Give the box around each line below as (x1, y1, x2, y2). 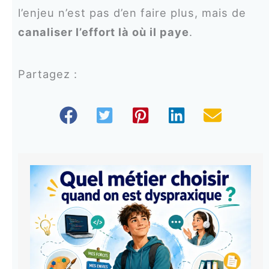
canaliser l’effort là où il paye (17, 25, 189, 38)
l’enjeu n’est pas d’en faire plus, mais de (17, 5, 246, 19)
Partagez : (17, 67, 77, 81)
